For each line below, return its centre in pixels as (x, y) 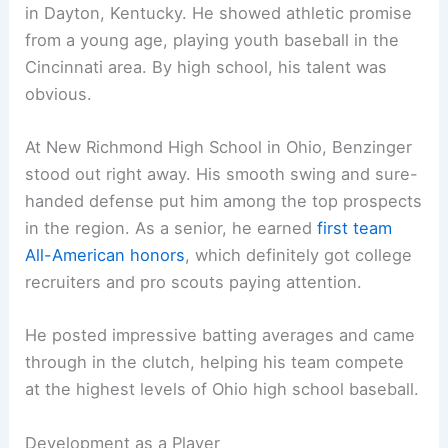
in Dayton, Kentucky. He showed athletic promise (219, 12)
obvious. (59, 93)
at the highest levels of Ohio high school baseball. (222, 389)
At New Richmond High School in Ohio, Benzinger (219, 147)
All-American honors (105, 255)
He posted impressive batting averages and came (220, 335)
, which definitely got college (299, 255)
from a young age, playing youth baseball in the (212, 39)
